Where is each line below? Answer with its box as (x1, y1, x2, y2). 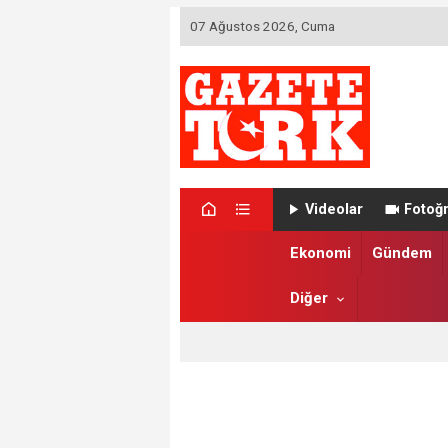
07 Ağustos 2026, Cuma (189, 18, 335, 35)
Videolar (305, 200, 364, 218)
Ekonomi (289, 244, 351, 263)
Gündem (371, 244, 432, 263)
